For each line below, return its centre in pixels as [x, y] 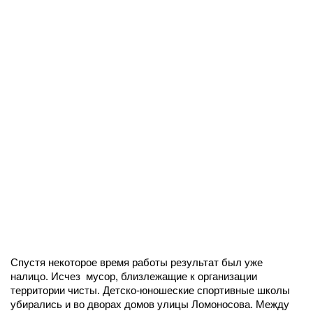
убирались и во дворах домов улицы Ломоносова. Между [150, 304]
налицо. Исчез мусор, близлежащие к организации [134, 276]
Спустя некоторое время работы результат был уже [137, 262]
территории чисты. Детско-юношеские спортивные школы [150, 290]
